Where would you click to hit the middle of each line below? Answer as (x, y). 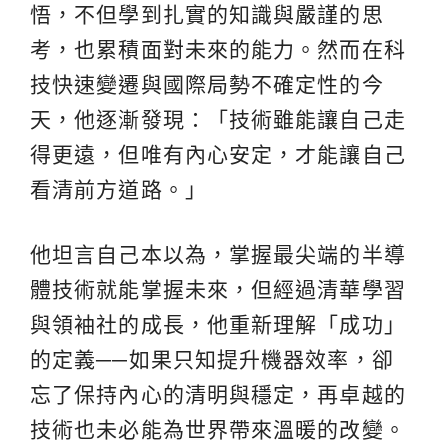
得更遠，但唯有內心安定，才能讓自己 (218, 154)
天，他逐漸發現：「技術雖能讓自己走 (218, 119)
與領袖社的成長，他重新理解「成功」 (218, 324)
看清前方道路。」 (118, 189)
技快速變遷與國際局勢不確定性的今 (207, 84)
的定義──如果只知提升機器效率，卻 (212, 359)
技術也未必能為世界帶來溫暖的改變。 (218, 429)
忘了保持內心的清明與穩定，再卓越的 (218, 394)
